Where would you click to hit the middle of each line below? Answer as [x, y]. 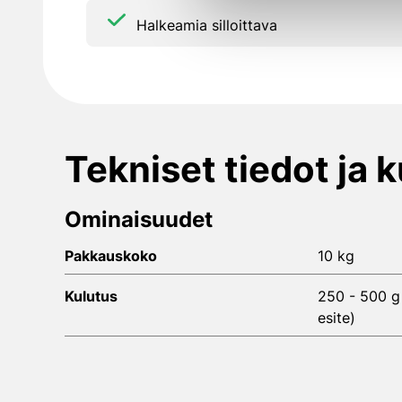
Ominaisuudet [139, 220]
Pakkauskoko [111, 256]
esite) [336, 318]
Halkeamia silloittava [207, 25]
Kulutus [91, 297]
